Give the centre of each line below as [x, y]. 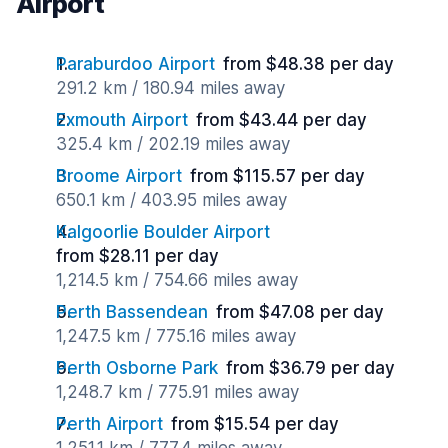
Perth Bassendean [132, 312]
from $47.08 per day [300, 312]
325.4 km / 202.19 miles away [173, 144]
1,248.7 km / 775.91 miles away [177, 392]
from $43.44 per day [281, 120]
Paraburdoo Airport [135, 64]
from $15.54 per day [255, 424]
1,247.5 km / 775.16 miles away [176, 336]
